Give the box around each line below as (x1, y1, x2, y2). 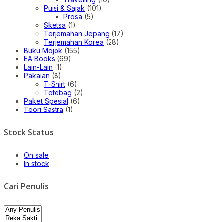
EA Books (24, 54, 55, 63)
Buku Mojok (24, 46, 62, 55)
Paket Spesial (24, 96, 68, 105)
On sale (24, 151, 49, 160)
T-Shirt (44, 79, 65, 88)
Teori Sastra (24, 105, 63, 113)
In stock (24, 159, 49, 168)
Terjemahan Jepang (44, 29, 110, 38)
